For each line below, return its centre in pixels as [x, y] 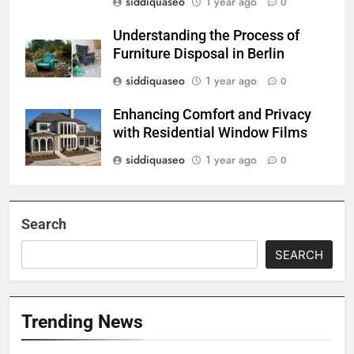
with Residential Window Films [210, 132]
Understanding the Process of [206, 35]
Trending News [82, 321]
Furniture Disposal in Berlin [199, 53]
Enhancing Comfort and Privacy [212, 114]
